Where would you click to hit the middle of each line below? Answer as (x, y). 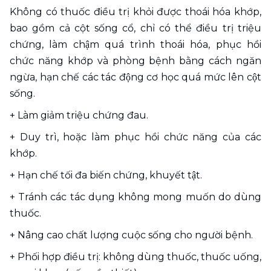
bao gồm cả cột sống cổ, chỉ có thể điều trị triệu (135, 28)
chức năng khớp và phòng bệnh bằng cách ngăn (135, 61)
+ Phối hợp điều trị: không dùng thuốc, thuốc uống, (135, 257)
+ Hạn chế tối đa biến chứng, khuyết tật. (106, 175)
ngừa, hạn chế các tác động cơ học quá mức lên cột (135, 77)
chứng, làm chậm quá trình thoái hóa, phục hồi (135, 45)
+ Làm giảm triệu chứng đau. (79, 116)
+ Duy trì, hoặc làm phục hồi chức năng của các (135, 137)
